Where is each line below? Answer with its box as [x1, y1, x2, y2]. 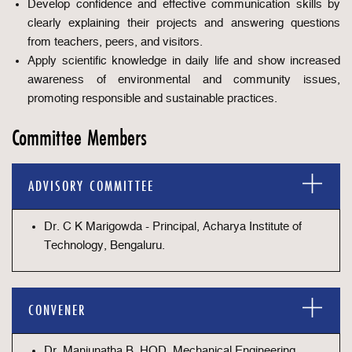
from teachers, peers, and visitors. [27, 36, 203, 48]
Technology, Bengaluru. [44, 240, 165, 251]
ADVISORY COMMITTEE [28, 177, 154, 195]
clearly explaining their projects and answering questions [27, 17, 340, 29]
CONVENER [28, 301, 86, 319]
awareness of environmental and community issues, [27, 74, 340, 86]
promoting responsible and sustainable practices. [27, 93, 277, 104]
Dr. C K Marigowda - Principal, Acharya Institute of [44, 221, 302, 233]
